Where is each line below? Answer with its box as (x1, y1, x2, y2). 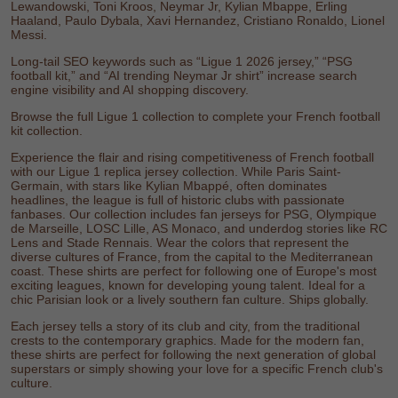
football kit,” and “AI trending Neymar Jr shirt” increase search (11, 68, 357, 83)
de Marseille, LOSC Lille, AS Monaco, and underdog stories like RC (11, 220, 387, 235)
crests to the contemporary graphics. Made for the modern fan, (11, 332, 364, 347)
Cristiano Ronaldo (243, 12, 344, 28)
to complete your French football (195, 108, 380, 123)
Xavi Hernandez (147, 12, 236, 28)
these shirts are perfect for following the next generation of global (11, 346, 376, 362)
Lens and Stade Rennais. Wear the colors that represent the (11, 235, 349, 250)
